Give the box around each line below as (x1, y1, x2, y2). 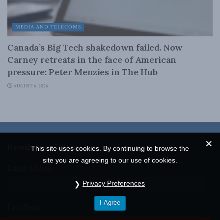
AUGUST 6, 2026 (12, 83, 48, 90)
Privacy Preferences (82, 179, 145, 187)
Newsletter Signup (7, 142, 81, 152)
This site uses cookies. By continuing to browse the (31, 144, 189, 152)
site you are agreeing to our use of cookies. (43, 156, 177, 164)
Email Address (7, 163, 57, 173)
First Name (7, 201, 44, 212)
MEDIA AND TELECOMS (15, 24, 81, 31)
